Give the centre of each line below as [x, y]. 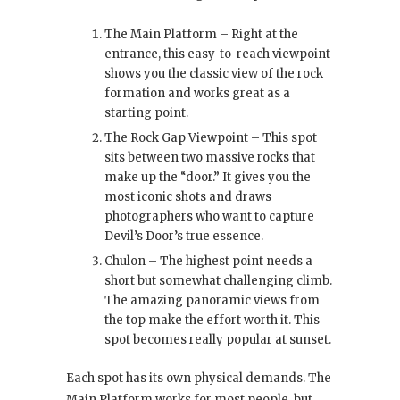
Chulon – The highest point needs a [208, 262]
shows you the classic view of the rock [214, 74]
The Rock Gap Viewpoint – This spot [211, 138]
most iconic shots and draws [188, 197]
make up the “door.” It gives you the [208, 178]
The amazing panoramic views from [212, 301]
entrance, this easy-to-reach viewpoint [217, 54]
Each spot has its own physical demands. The [199, 379]
